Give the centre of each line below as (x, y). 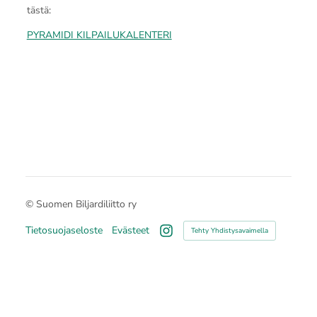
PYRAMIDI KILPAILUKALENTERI (99, 35)
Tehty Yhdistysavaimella (229, 230)
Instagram (181, 241)
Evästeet (130, 230)
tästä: (39, 10)
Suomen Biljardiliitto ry (86, 204)
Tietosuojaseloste (64, 230)
